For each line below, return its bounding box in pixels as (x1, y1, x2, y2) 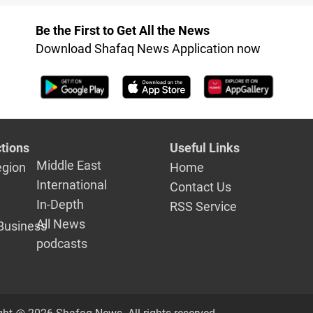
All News (36, 216, 86, 231)
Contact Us (169, 179, 231, 194)
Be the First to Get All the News (35, 23, 210, 38)
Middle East (36, 157, 102, 173)
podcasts (36, 235, 88, 251)
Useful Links (169, 140, 240, 155)
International (36, 177, 108, 192)
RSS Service (169, 198, 237, 214)
